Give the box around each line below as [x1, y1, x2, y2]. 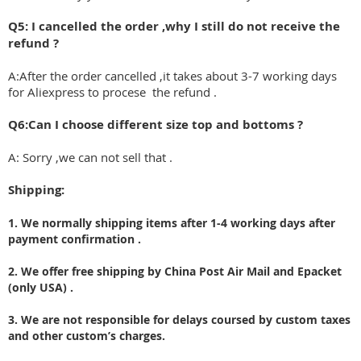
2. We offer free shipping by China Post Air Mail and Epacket [8, 263, 342, 280]
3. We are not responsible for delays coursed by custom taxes [8, 312, 351, 328]
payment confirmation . [8, 231, 141, 247]
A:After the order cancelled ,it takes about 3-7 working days [8, 68, 337, 85]
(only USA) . [8, 280, 73, 296]
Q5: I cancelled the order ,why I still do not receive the [8, 18, 340, 35]
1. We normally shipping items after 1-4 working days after [8, 215, 335, 231]
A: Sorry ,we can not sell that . [8, 149, 172, 166]
